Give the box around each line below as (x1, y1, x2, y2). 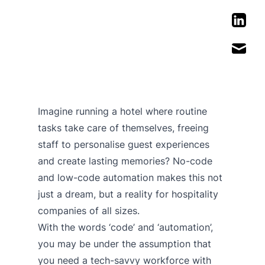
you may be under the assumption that (38, 237, 211, 250)
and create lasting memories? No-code (38, 154, 212, 167)
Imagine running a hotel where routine (38, 105, 207, 117)
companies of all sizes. (38, 204, 140, 216)
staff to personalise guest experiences (38, 138, 209, 150)
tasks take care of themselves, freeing (38, 121, 209, 134)
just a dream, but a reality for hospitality (38, 188, 218, 200)
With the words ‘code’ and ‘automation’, (38, 221, 213, 233)
